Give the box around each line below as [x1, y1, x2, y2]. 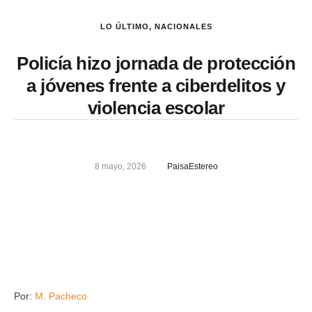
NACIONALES [154, 22, 212, 31]
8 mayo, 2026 [94, 162, 146, 171]
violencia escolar [87, 97, 225, 118]
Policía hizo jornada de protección [17, 53, 295, 74]
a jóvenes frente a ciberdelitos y [26, 75, 286, 96]
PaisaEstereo [166, 162, 218, 171]
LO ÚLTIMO [100, 22, 149, 31]
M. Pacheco [35, 290, 87, 302]
